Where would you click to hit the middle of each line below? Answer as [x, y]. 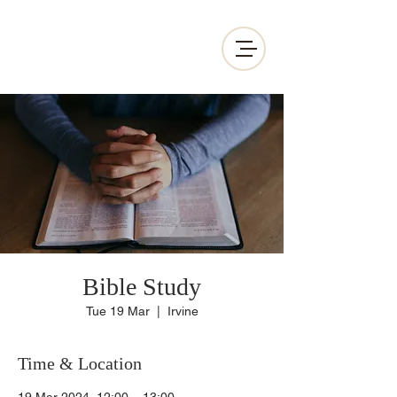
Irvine [183, 311]
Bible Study [142, 287]
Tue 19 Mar [117, 311]
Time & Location [80, 363]
